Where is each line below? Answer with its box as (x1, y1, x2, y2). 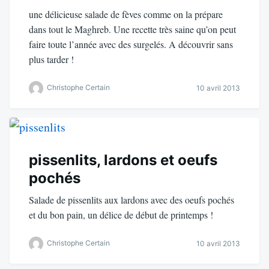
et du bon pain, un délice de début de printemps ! (29, 208, 213, 221)
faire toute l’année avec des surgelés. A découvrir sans (29, 37, 233, 50)
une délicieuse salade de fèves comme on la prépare (29, 7, 223, 20)
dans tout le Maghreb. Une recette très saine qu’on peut (29, 22, 236, 35)
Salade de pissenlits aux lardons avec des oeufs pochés (29, 193, 234, 206)
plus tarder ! (29, 52, 74, 65)
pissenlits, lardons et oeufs (29, 151, 217, 169)
